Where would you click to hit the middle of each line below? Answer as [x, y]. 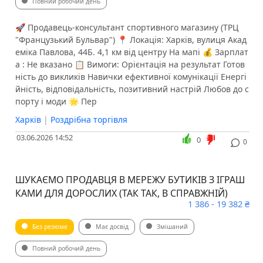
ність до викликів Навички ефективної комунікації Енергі [131, 77]
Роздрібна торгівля [89, 120]
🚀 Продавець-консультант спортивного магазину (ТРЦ [127, 28]
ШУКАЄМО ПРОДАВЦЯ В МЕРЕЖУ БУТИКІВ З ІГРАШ [130, 180]
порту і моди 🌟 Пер [56, 102]
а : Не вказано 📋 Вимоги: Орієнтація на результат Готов [130, 65]
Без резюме [50, 227]
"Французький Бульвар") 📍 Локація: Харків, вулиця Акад [131, 40]
